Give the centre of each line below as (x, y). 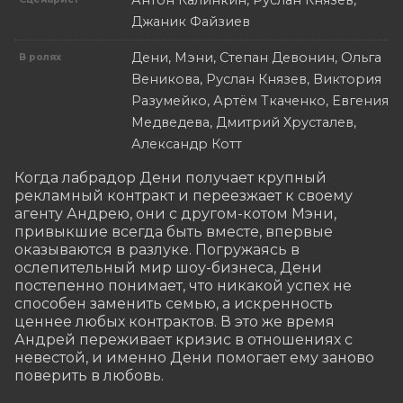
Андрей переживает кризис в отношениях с (184, 340)
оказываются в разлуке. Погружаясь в (157, 250)
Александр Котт (187, 144)
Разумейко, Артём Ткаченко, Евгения (260, 101)
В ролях (40, 58)
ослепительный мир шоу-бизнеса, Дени (168, 268)
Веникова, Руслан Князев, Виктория (256, 80)
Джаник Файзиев (191, 22)
